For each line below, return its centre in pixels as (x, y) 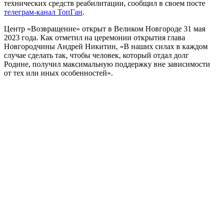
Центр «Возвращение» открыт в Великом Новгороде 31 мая (105, 28)
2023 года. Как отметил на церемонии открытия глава (95, 37)
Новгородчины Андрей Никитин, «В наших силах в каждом (106, 46)
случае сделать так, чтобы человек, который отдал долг (96, 55)
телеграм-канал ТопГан (43, 12)
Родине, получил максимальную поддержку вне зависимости (107, 64)
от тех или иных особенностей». (58, 73)
